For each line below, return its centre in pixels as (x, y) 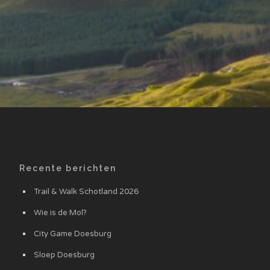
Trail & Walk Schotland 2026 (86, 192)
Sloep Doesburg (64, 255)
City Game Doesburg (73, 234)
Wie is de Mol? (60, 213)
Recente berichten (68, 168)
